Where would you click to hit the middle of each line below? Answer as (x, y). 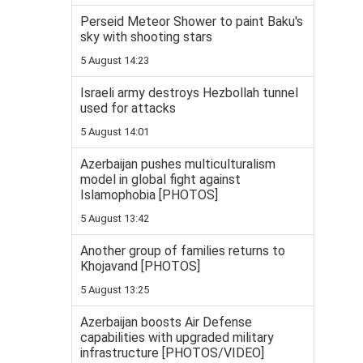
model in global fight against (160, 179)
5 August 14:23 (115, 60)
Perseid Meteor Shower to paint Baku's (192, 21)
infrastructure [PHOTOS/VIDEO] (172, 353)
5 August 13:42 (115, 218)
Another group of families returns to (183, 251)
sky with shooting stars (146, 37)
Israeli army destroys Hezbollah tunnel (189, 93)
